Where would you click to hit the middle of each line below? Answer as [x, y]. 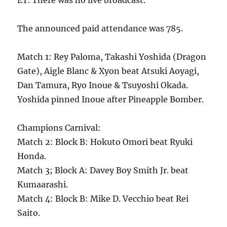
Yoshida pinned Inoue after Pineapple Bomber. [111, 99]
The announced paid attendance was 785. [100, 28]
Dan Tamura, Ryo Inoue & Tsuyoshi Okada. [103, 85]
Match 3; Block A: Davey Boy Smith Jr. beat [103, 170]
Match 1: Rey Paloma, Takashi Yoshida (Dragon [112, 57]
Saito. [29, 213]
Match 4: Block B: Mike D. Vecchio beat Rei [103, 199]
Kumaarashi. [43, 184]
